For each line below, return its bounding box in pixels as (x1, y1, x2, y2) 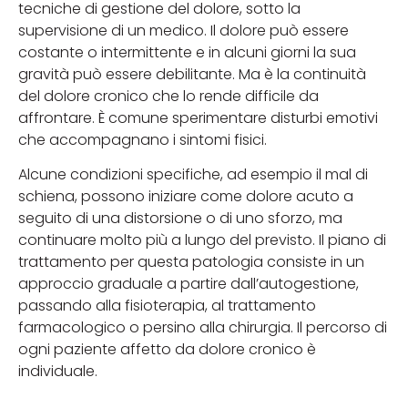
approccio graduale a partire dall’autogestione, (18, 273, 359, 295)
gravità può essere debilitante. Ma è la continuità (18, 63, 366, 85)
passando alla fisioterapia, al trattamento (18, 295, 316, 317)
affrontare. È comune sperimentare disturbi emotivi (18, 107, 378, 128)
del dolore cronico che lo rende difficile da (18, 85, 319, 107)
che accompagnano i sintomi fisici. (18, 128, 267, 150)
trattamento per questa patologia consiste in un (18, 251, 364, 273)
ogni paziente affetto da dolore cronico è (18, 339, 316, 361)
